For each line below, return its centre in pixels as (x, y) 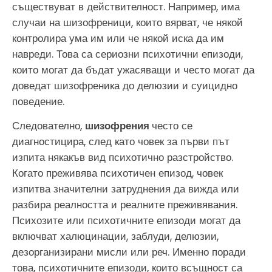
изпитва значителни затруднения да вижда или (126, 189)
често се (172, 126)
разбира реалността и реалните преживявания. (125, 205)
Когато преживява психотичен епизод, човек (117, 173)
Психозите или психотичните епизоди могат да (126, 221)
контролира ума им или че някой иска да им (118, 38)
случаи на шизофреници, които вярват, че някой (127, 22)
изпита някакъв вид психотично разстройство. (123, 158)
